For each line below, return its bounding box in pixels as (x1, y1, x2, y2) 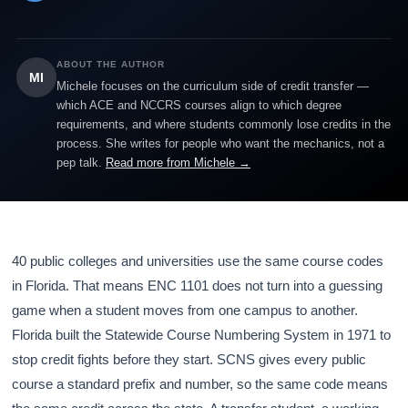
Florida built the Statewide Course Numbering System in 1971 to (12, 327, 392, 342)
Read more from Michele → (105, 156, 250, 169)
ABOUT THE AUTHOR (56, 59, 165, 69)
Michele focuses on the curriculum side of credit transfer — (56, 79, 369, 93)
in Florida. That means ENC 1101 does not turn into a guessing (12, 278, 383, 293)
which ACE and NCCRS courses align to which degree (56, 98, 342, 112)
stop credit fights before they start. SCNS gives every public (12, 352, 367, 367)
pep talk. (56, 156, 106, 169)
